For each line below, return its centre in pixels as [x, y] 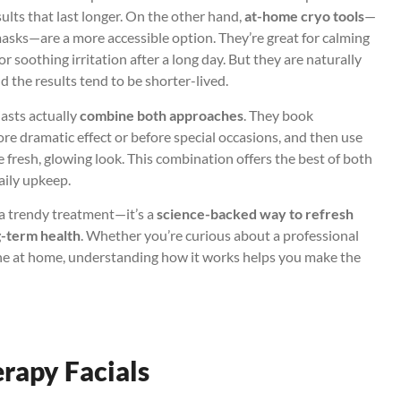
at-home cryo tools [304, 16]
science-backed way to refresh [255, 214]
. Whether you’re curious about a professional [220, 235]
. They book [278, 115]
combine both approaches [162, 115]
